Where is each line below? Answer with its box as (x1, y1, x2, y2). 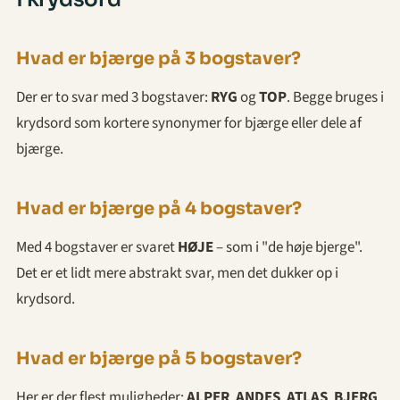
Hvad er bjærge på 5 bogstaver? (16, 346, 302, 370)
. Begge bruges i (287, 86, 384, 108)
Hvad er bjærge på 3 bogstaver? (16, 46, 301, 70)
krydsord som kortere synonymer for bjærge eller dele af (16, 112, 362, 134)
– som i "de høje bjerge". (213, 236, 362, 258)
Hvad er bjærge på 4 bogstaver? (16, 196, 302, 220)
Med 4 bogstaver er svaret (16, 236, 178, 258)
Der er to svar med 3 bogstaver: (16, 86, 211, 108)
